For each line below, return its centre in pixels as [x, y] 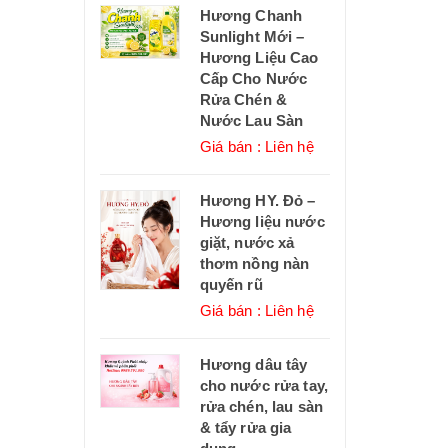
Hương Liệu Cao [259, 58]
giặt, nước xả [247, 243]
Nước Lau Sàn [251, 121]
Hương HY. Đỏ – [257, 201]
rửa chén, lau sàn [261, 407]
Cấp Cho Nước [253, 79]
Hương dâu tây [253, 365]
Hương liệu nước [262, 222]
